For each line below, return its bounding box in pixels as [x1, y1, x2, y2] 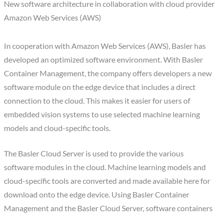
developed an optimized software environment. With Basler [4, 55, 203, 64]
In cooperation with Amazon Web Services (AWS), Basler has [4, 41, 206, 50]
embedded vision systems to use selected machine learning [4, 109, 200, 119]
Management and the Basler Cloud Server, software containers [4, 204, 213, 213]
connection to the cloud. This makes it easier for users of [4, 96, 191, 105]
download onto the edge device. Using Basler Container [4, 190, 190, 199]
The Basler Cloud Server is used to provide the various [4, 149, 184, 158]
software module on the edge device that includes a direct [4, 82, 196, 91]
